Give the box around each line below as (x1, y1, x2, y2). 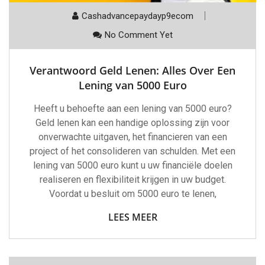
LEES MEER (108, 211, 157, 224)
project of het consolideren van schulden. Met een (30, 146, 235, 157)
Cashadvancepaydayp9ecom (81, 11, 193, 22)
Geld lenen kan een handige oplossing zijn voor (35, 117, 230, 129)
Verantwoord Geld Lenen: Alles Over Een (30, 63, 235, 78)
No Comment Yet (104, 30, 173, 41)
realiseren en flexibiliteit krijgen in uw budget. (39, 174, 226, 186)
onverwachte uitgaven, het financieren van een (38, 131, 227, 143)
